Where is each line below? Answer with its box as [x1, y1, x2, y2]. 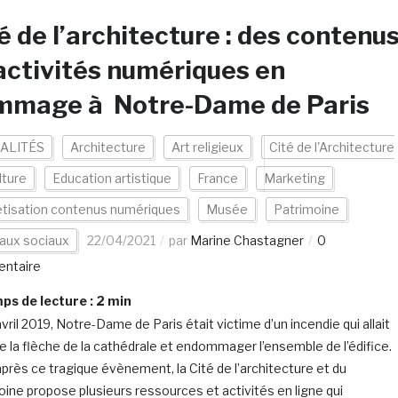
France [196, 171, 238, 186]
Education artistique [52, 171, 171, 186]
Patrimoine [273, 202, 339, 217]
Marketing [263, 171, 325, 186]
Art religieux [171, 139, 243, 155]
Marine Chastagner [189, 233, 304, 248]
